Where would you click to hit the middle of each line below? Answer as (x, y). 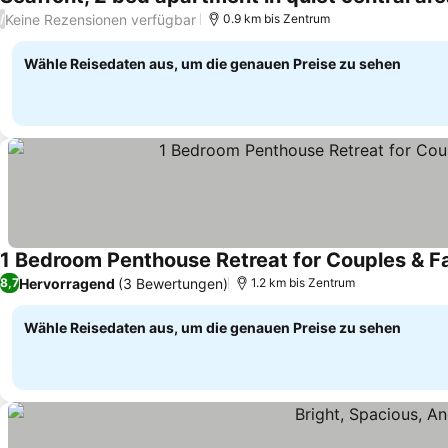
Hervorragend (67, 283)
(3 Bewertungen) (173, 283)
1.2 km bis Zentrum (303, 282)
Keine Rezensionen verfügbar (100, 19)
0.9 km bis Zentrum (276, 18)
